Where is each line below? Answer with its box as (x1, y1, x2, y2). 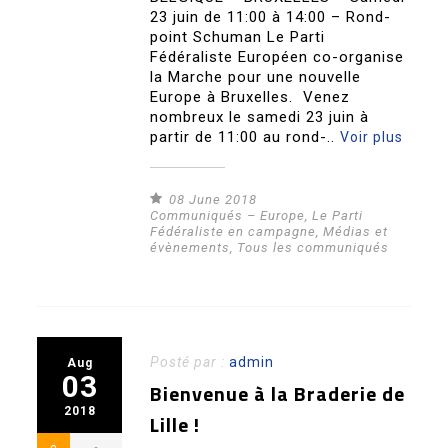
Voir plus (340, 129, 404, 146)
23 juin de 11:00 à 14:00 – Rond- (150, 8, 392, 27)
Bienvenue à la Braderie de (150, 378, 406, 410)
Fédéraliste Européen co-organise (150, 48, 405, 67)
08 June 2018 (169, 192, 258, 208)
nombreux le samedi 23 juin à (150, 108, 370, 127)
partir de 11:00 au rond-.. (150, 128, 341, 147)
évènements (150, 240, 231, 256)
